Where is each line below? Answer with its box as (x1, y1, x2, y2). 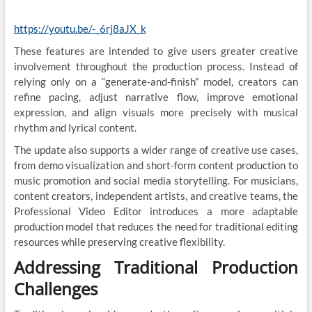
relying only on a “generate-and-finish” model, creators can (13, 75, 299, 88)
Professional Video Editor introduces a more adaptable (13, 205, 299, 218)
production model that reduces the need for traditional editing (13, 220, 299, 233)
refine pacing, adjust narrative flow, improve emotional (13, 91, 299, 104)
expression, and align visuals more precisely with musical (13, 106, 299, 119)
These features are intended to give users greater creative (13, 45, 299, 58)
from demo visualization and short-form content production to (13, 159, 299, 172)
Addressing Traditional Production (13, 256, 299, 279)
